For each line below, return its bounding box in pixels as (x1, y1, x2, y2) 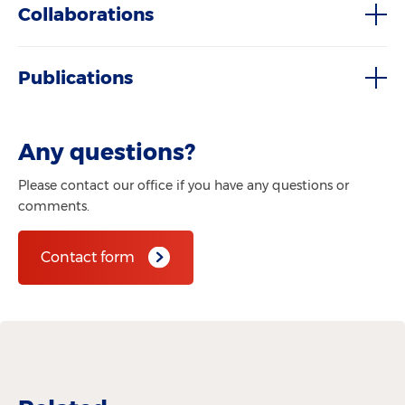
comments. (18, 197, 89, 214)
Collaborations (18, 4, 154, 25)
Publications (18, 67, 133, 89)
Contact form (41, 248, 135, 266)
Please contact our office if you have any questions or (18, 176, 349, 193)
